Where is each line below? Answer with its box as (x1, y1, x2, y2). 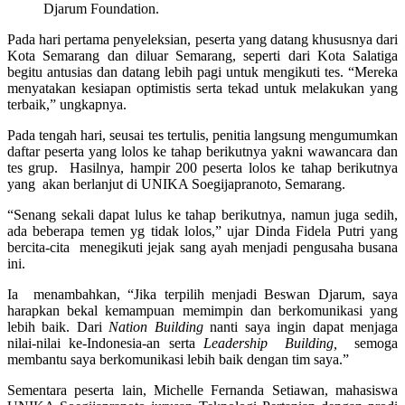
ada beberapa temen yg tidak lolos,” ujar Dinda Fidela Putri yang (7, 223, 398, 240)
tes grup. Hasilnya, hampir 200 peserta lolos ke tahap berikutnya (7, 160, 398, 176)
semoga (337, 335, 399, 352)
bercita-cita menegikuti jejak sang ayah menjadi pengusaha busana (7, 240, 398, 256)
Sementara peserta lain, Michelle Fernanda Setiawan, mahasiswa (7, 382, 398, 399)
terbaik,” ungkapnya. (7, 97, 127, 113)
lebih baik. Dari (7, 319, 109, 335)
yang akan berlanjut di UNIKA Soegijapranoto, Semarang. (7, 176, 345, 193)
